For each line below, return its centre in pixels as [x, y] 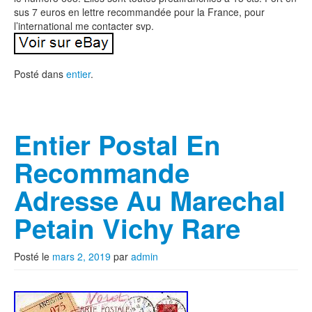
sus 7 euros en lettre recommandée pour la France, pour [139, 12]
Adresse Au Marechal [150, 200]
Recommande [102, 172]
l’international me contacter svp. [84, 26]
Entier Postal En [117, 145]
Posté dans [40, 74]
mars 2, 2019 [81, 256]
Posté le [33, 256]
